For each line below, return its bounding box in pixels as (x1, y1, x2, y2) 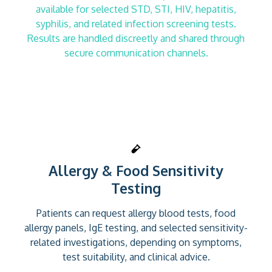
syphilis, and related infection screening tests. (36, 17, 236, 30)
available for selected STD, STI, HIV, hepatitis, (36, 2, 236, 15)
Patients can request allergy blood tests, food (36, 206, 236, 219)
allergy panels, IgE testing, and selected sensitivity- (24, 221, 248, 234)
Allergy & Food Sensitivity (49, 161, 223, 179)
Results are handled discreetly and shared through (27, 32, 245, 44)
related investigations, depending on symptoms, (30, 236, 242, 248)
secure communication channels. (64, 46, 208, 59)
